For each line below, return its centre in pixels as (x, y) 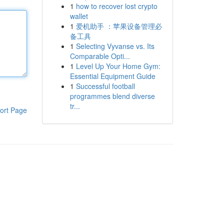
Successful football (105, 86)
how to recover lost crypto (116, 6)
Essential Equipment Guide (112, 76)
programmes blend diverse (112, 96)
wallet (79, 16)
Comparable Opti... (100, 56)
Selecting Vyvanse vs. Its (115, 46)
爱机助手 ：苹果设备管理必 (119, 26)
